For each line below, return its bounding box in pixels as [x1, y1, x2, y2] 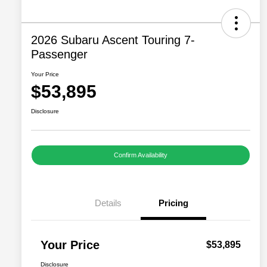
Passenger [31, 48, 88, 61]
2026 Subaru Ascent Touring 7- [31, 33, 195, 47]
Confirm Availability [114, 151, 167, 159]
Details [94, 198, 122, 209]
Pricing [159, 198, 188, 209]
